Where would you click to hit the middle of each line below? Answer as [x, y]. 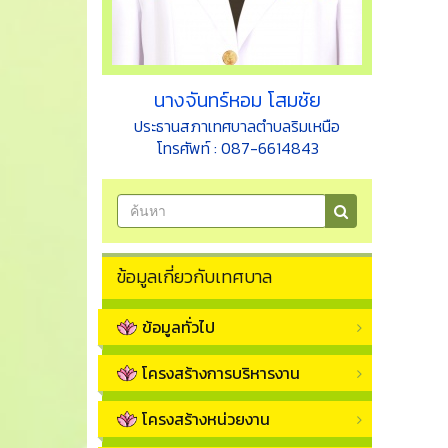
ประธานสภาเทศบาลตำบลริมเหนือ [237, 126]
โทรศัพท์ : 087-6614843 [237, 148]
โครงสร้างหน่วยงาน [206, 419]
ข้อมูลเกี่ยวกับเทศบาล [194, 277]
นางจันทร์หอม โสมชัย [237, 100]
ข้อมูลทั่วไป [178, 327]
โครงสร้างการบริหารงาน [221, 373]
